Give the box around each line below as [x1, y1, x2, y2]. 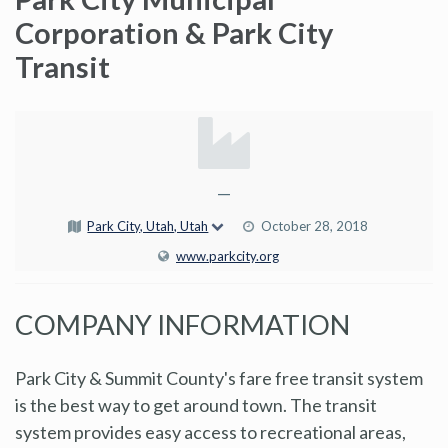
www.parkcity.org [176, 247, 279, 264]
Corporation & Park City [15, 14, 333, 50]
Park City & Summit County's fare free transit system [15, 366, 423, 389]
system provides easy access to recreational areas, [15, 420, 406, 443]
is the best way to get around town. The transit [15, 393, 377, 416]
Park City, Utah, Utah [87, 217, 209, 234]
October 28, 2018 [260, 217, 368, 234]
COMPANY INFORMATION [15, 307, 350, 341]
